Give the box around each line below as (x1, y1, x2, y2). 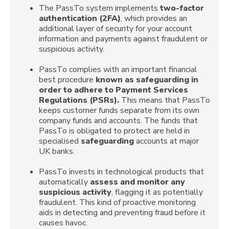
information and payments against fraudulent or (39, 33, 208, 44)
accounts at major (134, 135, 199, 147)
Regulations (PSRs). (39, 94, 119, 106)
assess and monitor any (90, 176, 185, 188)
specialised (39, 135, 81, 147)
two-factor (160, 2, 204, 14)
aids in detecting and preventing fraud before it (39, 207, 205, 218)
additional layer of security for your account (39, 22, 192, 34)
